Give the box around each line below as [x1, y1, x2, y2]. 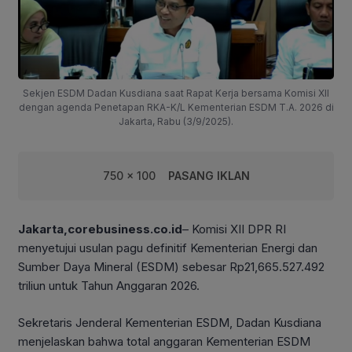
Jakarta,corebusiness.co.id [18, 222, 182, 237]
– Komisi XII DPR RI [182, 222, 286, 237]
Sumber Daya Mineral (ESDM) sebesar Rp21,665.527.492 [18, 259, 324, 275]
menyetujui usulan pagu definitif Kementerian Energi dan [18, 240, 317, 256]
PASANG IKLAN [167, 169, 250, 183]
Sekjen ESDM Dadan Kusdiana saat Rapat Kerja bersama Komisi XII [23, 87, 329, 100]
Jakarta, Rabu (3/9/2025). [119, 115, 233, 128]
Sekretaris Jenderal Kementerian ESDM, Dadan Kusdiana [18, 314, 321, 330]
